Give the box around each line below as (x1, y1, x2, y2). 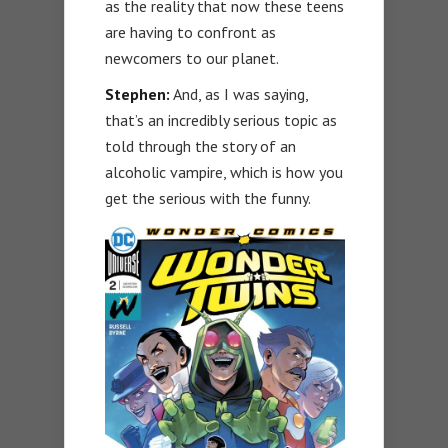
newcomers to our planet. (105, 48, 279, 69)
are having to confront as (105, 22, 276, 43)
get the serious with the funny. (105, 188, 311, 209)
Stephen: (105, 84, 170, 105)
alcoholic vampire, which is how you (105, 162, 343, 183)
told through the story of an (105, 136, 296, 157)
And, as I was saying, (170, 84, 308, 105)
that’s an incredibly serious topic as (105, 110, 337, 131)
